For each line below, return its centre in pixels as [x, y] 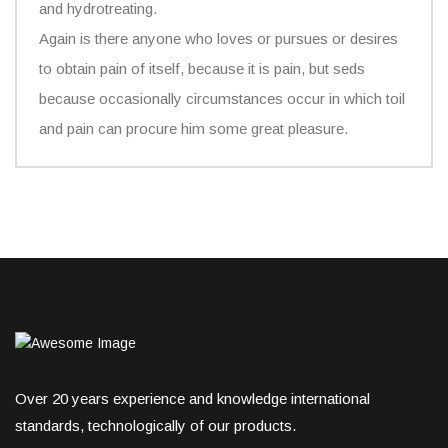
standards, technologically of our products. [155, 425]
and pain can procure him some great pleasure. [193, 128]
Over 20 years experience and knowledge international [192, 398]
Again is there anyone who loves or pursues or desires [218, 38]
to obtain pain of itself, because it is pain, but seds [202, 68]
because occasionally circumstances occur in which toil [222, 98]
